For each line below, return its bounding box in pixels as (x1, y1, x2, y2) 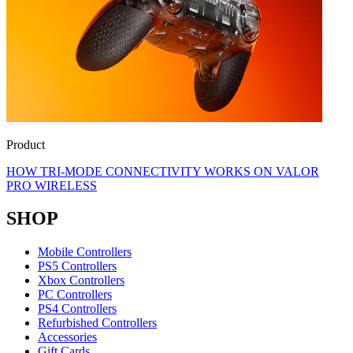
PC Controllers (38, 288, 112, 302)
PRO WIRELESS (6, 178, 97, 192)
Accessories (38, 330, 97, 344)
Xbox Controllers (38, 273, 124, 288)
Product (6, 137, 45, 151)
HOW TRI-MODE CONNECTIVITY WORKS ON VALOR (6, 164, 319, 178)
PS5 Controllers (38, 259, 117, 273)
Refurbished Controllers (38, 316, 157, 330)
